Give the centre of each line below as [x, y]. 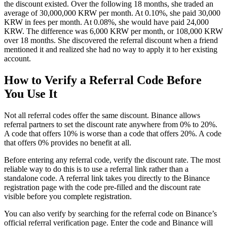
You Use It [31, 93]
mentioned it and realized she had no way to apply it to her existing [111, 49]
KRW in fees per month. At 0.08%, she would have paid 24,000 [106, 22]
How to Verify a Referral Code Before [103, 80]
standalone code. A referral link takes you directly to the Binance [107, 178]
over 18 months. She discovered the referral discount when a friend [111, 40]
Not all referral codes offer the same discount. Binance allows [102, 115]
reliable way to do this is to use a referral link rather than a [96, 169]
